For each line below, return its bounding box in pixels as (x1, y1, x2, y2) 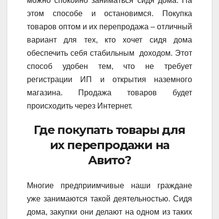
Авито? (88, 153, 131, 168)
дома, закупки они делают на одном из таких (27, 207, 192, 216)
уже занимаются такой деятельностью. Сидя (27, 194, 192, 203)
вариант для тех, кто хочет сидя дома (27, 36, 192, 44)
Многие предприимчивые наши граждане (27, 181, 192, 190)
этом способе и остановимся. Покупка (27, 9, 192, 18)
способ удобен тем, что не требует (27, 62, 192, 71)
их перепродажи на (49, 138, 170, 153)
